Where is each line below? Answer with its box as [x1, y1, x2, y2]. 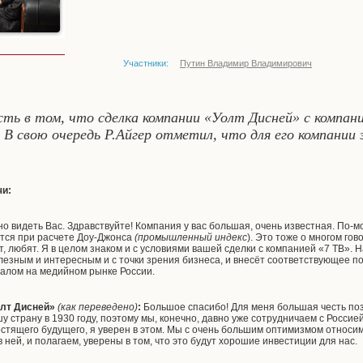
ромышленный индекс [143, 232, 248, 243]
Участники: [123, 58, 169, 68]
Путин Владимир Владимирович [180, 58, 312, 68]
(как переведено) [58, 301, 139, 313]
